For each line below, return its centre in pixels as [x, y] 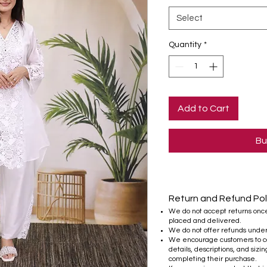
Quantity [185, 45]
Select [190, 18]
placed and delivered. [205, 221]
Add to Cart [204, 108]
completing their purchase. [213, 259]
